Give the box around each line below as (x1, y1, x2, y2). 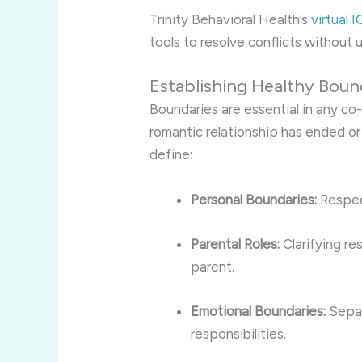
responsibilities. (191, 325, 287, 342)
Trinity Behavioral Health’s (149, 11, 312, 28)
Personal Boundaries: (191, 191, 318, 208)
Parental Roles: (191, 235, 280, 252)
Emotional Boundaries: (191, 302, 326, 319)
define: (149, 146, 193, 163)
